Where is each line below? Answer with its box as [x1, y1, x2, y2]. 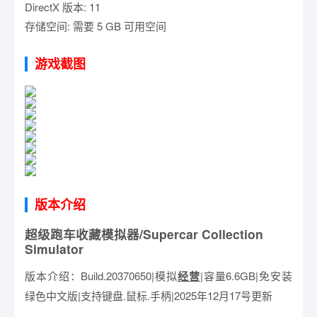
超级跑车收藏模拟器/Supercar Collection [25, 225, 263, 243]
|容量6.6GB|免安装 [200, 268, 292, 283]
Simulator [25, 240, 83, 258]
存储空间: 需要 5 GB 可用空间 [25, 18, 166, 33]
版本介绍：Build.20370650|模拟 [25, 268, 178, 283]
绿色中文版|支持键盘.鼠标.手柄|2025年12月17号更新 [25, 288, 272, 303]
